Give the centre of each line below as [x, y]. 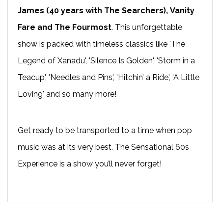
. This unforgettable [147, 27]
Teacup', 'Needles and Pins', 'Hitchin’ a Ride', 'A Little [109, 77]
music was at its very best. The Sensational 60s [103, 147]
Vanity [182, 10]
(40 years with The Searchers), [107, 10]
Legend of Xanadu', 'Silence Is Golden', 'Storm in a [106, 60]
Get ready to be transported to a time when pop [105, 130]
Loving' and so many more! [67, 94]
